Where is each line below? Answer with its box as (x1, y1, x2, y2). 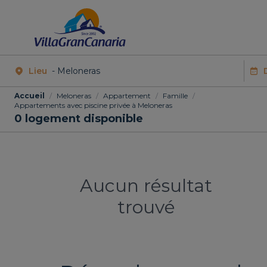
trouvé (117, 196, 175, 218)
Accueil (14, 91, 45, 100)
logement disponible (22, 112, 143, 125)
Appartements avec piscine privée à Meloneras (14, 101, 172, 110)
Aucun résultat (80, 175, 213, 197)
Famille (163, 91, 188, 100)
